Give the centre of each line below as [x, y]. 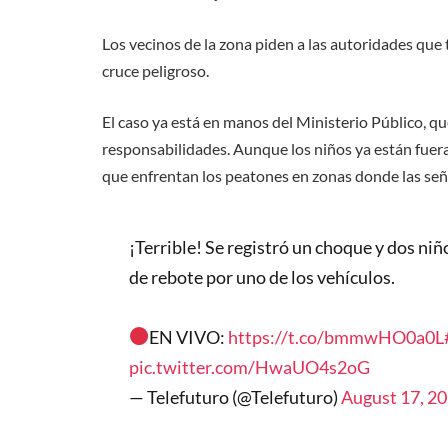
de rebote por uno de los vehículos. [261, 276]
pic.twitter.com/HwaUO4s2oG [249, 366]
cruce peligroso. [155, 70]
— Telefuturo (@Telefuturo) [234, 396]
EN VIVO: [189, 336]
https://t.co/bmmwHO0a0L [336, 336]
